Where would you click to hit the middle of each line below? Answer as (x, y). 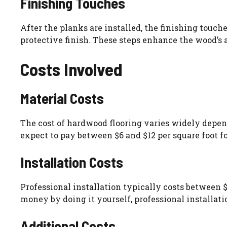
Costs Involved (71, 69)
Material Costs (62, 98)
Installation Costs (72, 162)
